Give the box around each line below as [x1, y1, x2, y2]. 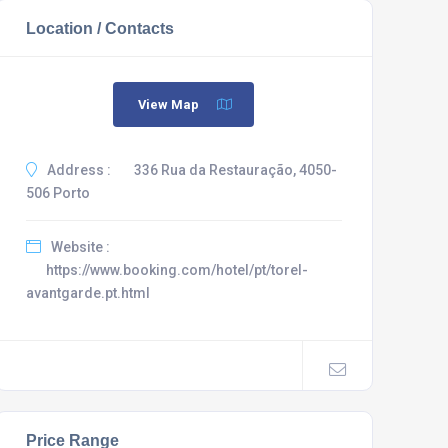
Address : [43, 162, 111, 178]
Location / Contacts [25, 19, 174, 37]
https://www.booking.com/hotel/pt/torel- [45, 262, 308, 278]
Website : [47, 239, 110, 255]
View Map [138, 97, 200, 112]
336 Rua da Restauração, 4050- [133, 162, 337, 178]
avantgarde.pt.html [25, 285, 150, 301]
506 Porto [25, 185, 90, 201]
